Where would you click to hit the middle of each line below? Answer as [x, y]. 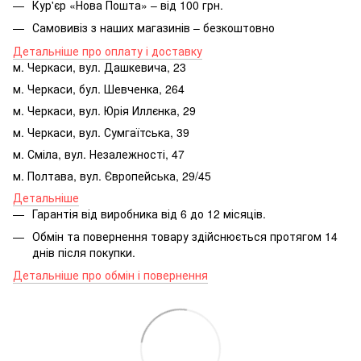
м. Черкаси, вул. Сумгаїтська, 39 [101, 132]
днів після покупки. [84, 253]
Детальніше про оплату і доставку [108, 50]
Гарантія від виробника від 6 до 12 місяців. [149, 213]
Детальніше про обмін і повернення [110, 275]
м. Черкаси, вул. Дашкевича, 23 [100, 66]
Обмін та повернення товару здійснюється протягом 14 [185, 237]
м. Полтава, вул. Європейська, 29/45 [112, 175]
